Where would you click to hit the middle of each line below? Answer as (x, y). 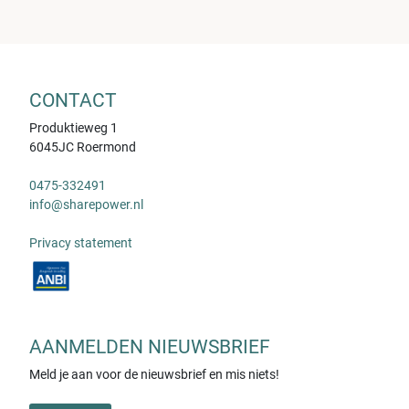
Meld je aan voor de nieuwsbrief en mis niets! (154, 374)
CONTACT (73, 101)
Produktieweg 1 (73, 128)
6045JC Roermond (82, 147)
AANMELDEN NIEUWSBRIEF (149, 346)
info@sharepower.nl (86, 205)
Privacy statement (80, 243)
